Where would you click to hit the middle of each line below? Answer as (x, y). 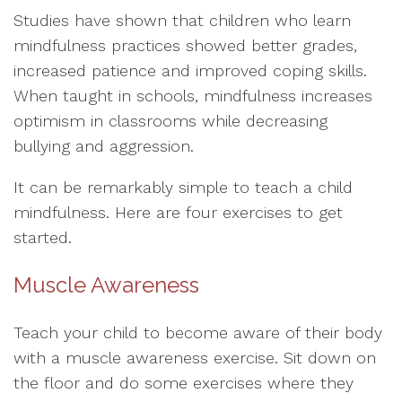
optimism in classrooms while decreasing (170, 121)
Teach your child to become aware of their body (198, 332)
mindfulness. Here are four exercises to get (178, 212)
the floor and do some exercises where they (184, 383)
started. (43, 237)
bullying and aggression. (104, 146)
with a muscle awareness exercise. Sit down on (195, 358)
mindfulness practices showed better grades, (185, 45)
